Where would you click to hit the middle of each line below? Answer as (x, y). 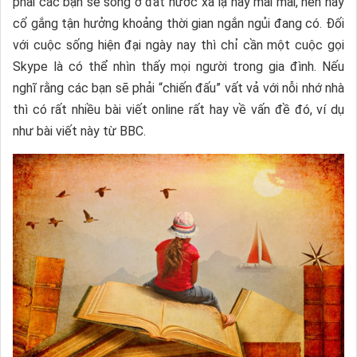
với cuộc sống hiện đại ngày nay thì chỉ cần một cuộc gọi (178, 45)
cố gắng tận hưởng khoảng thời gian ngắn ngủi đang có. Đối (178, 24)
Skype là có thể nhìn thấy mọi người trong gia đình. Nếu (178, 67)
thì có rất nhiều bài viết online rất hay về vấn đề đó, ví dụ (178, 110)
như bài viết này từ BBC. (79, 131)
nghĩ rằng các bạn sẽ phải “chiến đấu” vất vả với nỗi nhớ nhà (178, 88)
